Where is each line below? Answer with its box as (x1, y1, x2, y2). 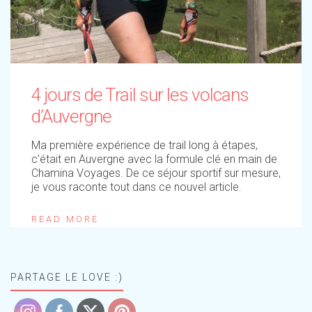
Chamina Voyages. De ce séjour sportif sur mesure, (31, 166, 281, 180)
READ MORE (31, 214, 99, 224)
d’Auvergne (31, 106, 111, 127)
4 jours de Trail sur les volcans (31, 84, 249, 105)
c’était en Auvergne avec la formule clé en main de (31, 153, 277, 166)
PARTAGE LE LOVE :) (10, 272, 123, 283)
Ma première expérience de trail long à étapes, (31, 139, 258, 152)
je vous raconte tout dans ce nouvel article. (31, 180, 244, 194)
